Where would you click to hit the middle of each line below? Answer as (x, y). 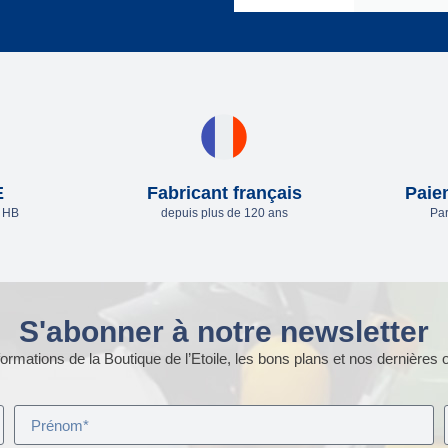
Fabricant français (224, 192)
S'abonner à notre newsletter (224, 331)
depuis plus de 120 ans (224, 212)
